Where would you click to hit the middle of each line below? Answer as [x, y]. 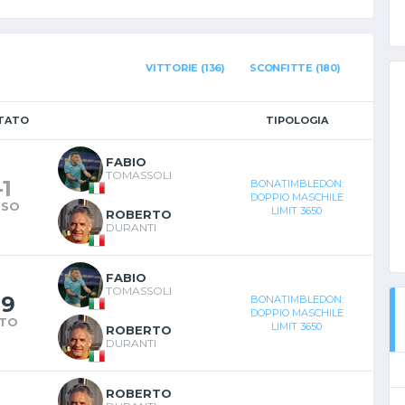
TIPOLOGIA [297, 120]
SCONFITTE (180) [295, 67]
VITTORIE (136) [185, 67]
